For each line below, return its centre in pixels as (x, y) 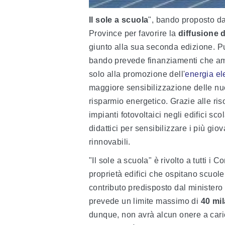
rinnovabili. (110, 142)
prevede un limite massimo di (145, 201)
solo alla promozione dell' (137, 74)
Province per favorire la (134, 34)
